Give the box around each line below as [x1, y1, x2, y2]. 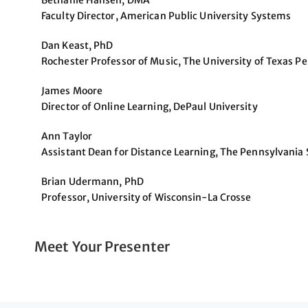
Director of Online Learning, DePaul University [41, 100, 258, 113]
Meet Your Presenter [34, 237, 170, 255]
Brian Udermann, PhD [41, 175, 144, 188]
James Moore [41, 84, 103, 97]
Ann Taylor [41, 129, 92, 142]
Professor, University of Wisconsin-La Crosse [41, 190, 252, 203]
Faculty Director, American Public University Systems [41, 9, 291, 22]
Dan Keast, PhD [41, 38, 113, 52]
